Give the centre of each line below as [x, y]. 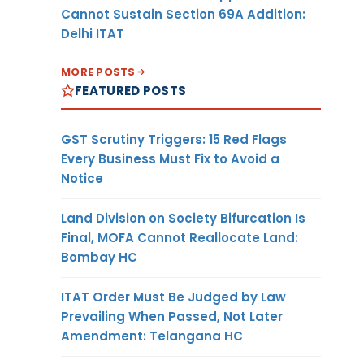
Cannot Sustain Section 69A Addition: [183, 14]
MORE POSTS [98, 71]
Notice [82, 178]
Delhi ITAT [93, 33]
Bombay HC [99, 257]
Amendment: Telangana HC [152, 336]
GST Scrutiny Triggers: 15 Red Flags [174, 139]
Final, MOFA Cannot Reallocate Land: [180, 237]
